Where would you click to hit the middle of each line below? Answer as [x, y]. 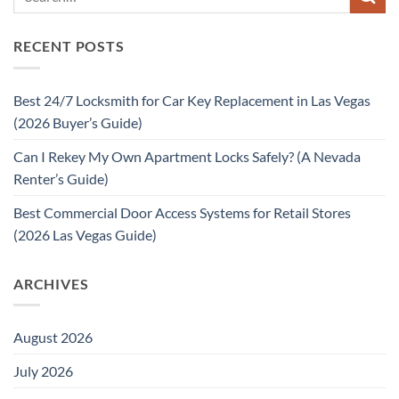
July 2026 [43, 371]
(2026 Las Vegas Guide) [85, 234]
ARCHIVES [51, 283]
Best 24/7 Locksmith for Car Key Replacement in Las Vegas [192, 100]
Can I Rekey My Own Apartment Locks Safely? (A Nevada [187, 156]
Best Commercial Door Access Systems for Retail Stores [182, 212]
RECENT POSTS [69, 46]
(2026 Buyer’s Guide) [78, 122]
